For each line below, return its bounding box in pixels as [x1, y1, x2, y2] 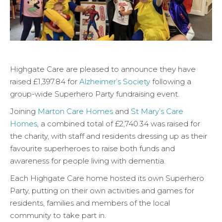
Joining [10, 107, 38, 116]
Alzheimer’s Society [79, 77, 150, 86]
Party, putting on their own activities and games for [10, 186, 194, 195]
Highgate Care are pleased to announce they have [10, 64, 196, 74]
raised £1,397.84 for [10, 77, 79, 86]
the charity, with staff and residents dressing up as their [10, 131, 207, 141]
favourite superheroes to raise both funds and [10, 144, 175, 153]
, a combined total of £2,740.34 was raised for [37, 119, 200, 128]
